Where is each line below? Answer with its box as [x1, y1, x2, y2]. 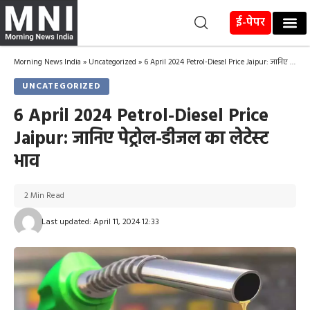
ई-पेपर [236, 13, 266, 32]
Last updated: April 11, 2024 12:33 [41, 215, 159, 230]
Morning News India [14, 56, 81, 69]
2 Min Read [24, 189, 64, 203]
